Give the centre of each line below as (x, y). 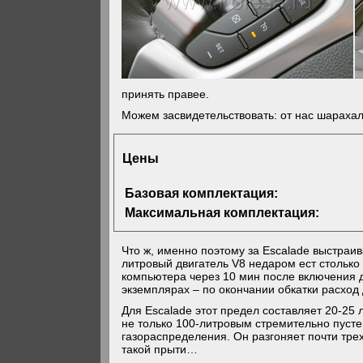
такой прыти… (160, 349)
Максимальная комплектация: (222, 212)
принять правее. (166, 94)
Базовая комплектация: (202, 193)
